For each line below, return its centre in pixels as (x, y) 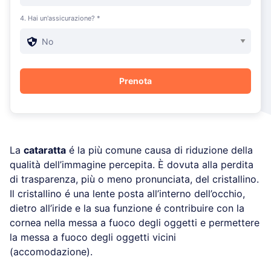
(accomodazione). (51, 251)
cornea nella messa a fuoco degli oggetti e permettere (135, 222)
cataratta (45, 150)
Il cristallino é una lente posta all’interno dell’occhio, (127, 193)
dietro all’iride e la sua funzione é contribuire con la (127, 208)
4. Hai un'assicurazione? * (60, 18)
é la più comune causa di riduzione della (159, 150)
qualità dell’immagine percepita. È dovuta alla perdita (132, 164)
